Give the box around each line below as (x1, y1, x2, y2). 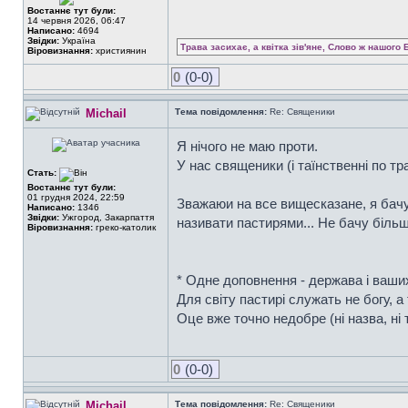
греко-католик (93, 222, 156, 232)
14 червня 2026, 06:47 (27, 15, 126, 25)
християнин (93, 46, 147, 56)
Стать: (27, 168, 59, 178)
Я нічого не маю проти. (177, 138, 318, 154)
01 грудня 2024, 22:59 (27, 192, 125, 202)
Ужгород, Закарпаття (59, 212, 154, 222)
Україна (59, 36, 96, 46)
